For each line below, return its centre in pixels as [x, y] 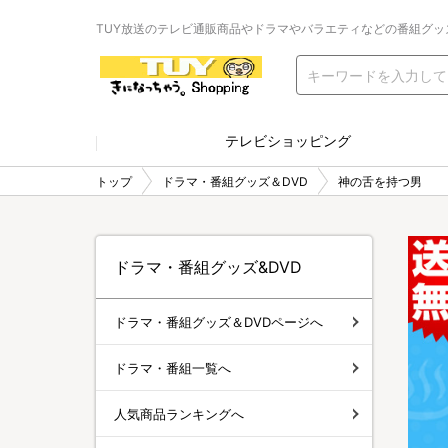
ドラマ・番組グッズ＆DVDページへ [218, 321]
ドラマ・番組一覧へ [172, 367]
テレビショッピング [288, 140]
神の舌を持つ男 [380, 181]
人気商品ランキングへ [179, 413]
